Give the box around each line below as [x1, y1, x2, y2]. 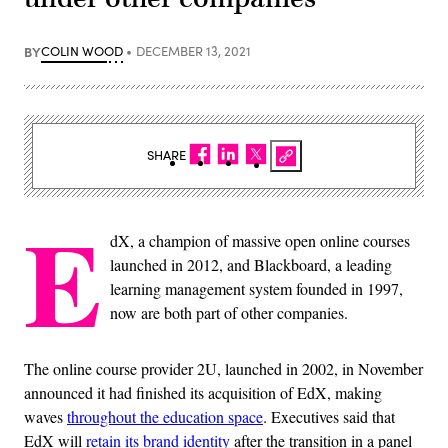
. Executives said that [263, 405, 395, 427]
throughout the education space [67, 405, 263, 427]
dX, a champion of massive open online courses [110, 229, 410, 251]
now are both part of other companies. [110, 301, 353, 323]
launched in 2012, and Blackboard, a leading [110, 253, 392, 275]
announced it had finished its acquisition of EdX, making [24, 381, 382, 403]
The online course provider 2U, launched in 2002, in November [24, 357, 423, 379]
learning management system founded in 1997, [110, 277, 403, 299]
